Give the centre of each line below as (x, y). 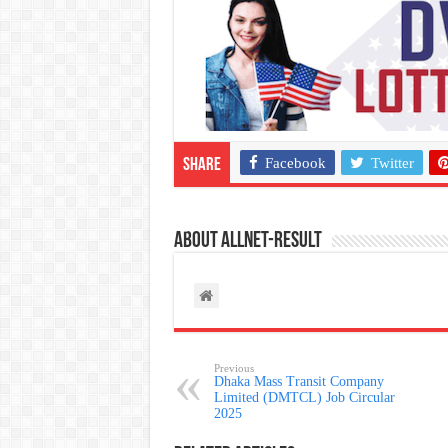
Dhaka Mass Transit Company (298, 382)
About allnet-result (247, 242)
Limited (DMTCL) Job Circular (304, 398)
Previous (233, 368)
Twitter (392, 163)
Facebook (295, 163)
